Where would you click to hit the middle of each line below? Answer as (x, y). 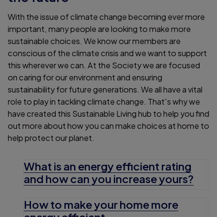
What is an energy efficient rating (108, 166)
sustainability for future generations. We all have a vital (105, 89)
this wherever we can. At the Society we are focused (104, 65)
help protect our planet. (52, 138)
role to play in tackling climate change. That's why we (104, 101)
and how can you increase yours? (109, 178)
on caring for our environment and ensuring (85, 77)
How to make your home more (101, 204)
